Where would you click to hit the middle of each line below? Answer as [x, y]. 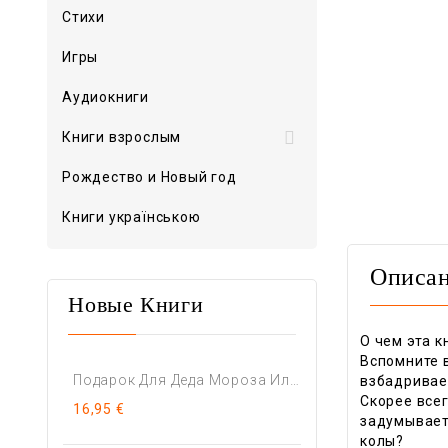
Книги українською [131, 217]
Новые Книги [136, 307]
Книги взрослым [122, 137]
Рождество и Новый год [149, 177]
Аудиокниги [105, 97]
